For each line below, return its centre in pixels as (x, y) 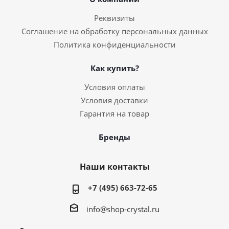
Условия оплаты (114, 87)
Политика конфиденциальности (114, 44)
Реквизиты (114, 18)
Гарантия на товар (114, 113)
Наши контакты (114, 167)
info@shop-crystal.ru (123, 209)
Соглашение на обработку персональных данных (114, 31)
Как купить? (114, 68)
